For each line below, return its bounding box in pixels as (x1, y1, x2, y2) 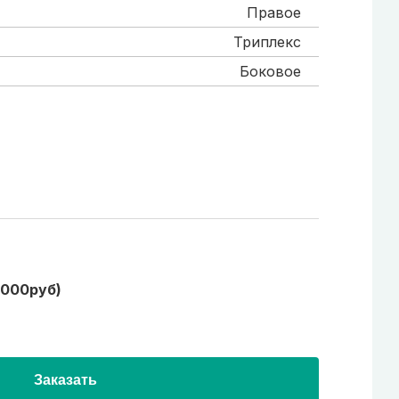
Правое (247, 4, 301, 21)
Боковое (240, 62, 301, 80)
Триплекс (233, 33, 301, 51)
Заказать (33, 372, 97, 387)
